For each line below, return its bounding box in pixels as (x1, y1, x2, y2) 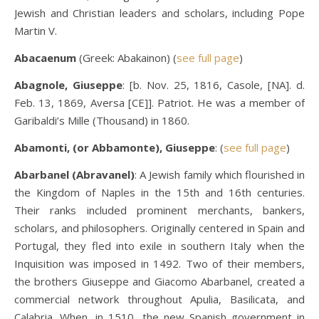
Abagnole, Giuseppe (14, 78, 122, 92)
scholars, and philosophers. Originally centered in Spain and (14, 221, 305, 235)
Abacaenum (14, 51, 76, 65)
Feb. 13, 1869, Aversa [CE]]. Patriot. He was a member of (14, 95, 305, 110)
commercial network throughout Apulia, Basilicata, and (14, 292, 305, 306)
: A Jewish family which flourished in (135, 167, 305, 182)
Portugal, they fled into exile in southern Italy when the (14, 239, 305, 253)
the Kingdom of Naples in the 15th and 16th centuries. (14, 185, 305, 199)
